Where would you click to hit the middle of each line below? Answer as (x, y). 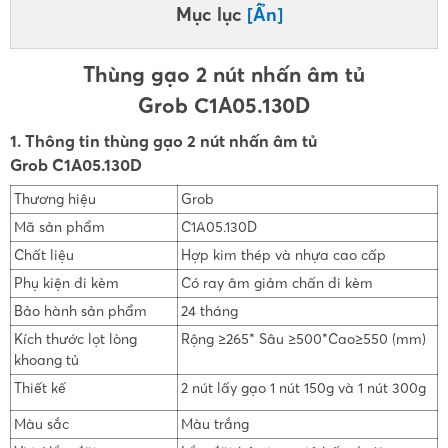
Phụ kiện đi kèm (66, 283)
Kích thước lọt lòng (75, 339)
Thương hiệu (54, 199)
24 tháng (209, 311)
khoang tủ (46, 360)
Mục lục (211, 15)
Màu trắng (214, 424)
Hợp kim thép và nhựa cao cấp (283, 255)
